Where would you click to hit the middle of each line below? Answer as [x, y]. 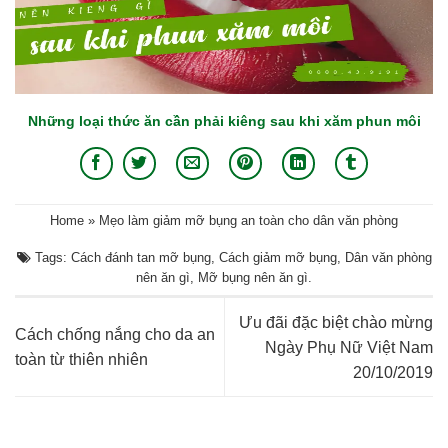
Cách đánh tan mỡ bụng [140, 257]
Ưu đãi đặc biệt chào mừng [336, 322]
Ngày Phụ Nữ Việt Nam [349, 347]
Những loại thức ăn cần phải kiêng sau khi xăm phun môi [224, 120]
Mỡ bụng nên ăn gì [253, 277]
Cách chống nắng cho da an [115, 335]
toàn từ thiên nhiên [81, 360]
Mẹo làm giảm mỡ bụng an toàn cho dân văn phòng [248, 221]
